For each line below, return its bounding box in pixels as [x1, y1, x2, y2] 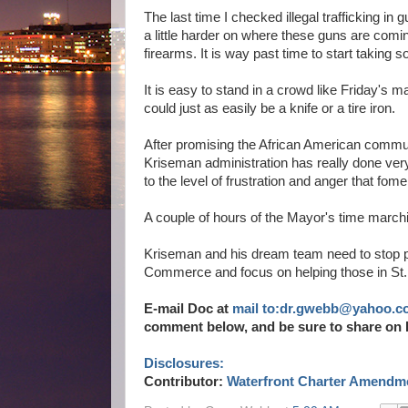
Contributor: [144, 374, 227, 389]
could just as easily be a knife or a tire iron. [144, 101, 395, 116]
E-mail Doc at [144, 301, 232, 316]
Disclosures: [144, 356, 224, 371]
